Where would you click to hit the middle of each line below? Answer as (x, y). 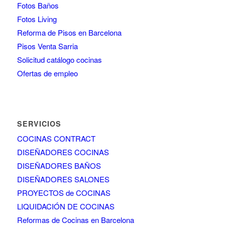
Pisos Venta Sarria (47, 46)
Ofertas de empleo (47, 73)
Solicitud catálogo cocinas (59, 59)
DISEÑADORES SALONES (63, 179)
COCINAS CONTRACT (56, 138)
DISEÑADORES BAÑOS (59, 165)
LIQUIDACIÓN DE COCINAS (66, 206)
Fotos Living (37, 19)
